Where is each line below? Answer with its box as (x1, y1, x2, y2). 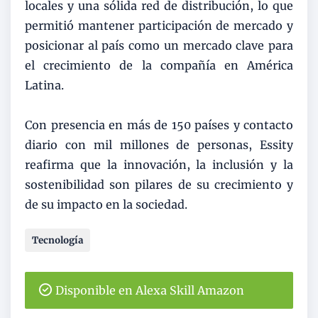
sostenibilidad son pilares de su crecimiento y (25, 177, 293, 192)
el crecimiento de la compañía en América (25, 57, 293, 72)
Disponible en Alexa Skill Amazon (55, 283, 244, 297)
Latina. (25, 77, 64, 92)
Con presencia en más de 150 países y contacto (25, 117, 293, 132)
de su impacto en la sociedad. (25, 197, 187, 212)
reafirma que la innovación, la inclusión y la (25, 157, 293, 172)
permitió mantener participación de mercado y (25, 18, 293, 33)
